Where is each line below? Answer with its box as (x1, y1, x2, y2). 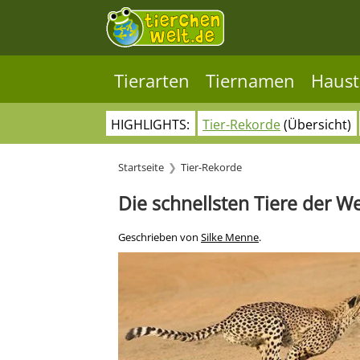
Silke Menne (201, 231, 259, 244)
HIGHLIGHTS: (111, 116, 190, 133)
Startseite (118, 161, 164, 174)
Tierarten (114, 69, 190, 92)
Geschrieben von (118, 231, 201, 244)
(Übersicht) (280, 116, 351, 133)
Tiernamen (206, 69, 295, 92)
